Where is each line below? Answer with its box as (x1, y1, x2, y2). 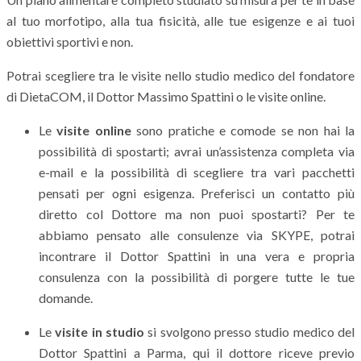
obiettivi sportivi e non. (6, 33, 133, 49)
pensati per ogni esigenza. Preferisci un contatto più (39, 185, 355, 201)
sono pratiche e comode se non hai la (131, 122, 355, 138)
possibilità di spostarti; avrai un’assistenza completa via (39, 143, 355, 159)
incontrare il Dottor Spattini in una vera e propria (39, 247, 355, 263)
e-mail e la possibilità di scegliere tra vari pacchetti (39, 164, 355, 180)
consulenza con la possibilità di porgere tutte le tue (39, 268, 355, 284)
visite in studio (55, 323, 145, 339)
